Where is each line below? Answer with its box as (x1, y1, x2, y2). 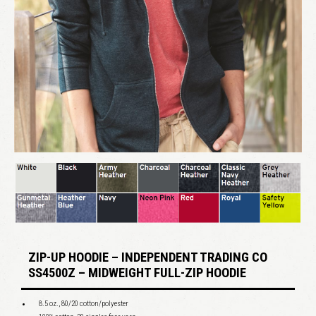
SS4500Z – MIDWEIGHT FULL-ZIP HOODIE (28, 265, 246, 281)
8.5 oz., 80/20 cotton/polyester (39, 299, 128, 309)
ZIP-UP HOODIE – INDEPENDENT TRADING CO (28, 250, 267, 266)
